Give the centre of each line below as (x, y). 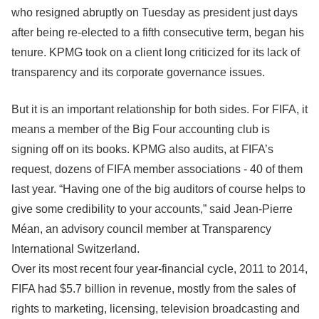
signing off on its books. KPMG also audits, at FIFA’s (142, 149)
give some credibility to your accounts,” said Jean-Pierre (152, 209)
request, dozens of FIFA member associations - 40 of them (157, 169)
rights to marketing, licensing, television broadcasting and (156, 309)
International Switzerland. (75, 249)
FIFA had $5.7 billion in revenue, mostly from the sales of (153, 289)
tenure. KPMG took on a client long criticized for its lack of (156, 52)
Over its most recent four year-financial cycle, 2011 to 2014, (159, 269)
